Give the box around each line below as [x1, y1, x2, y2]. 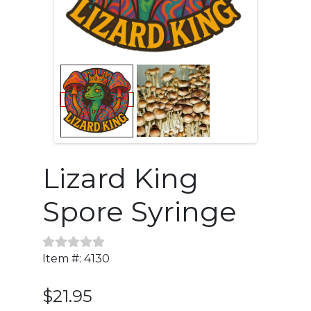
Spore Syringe [42, 194, 237, 228]
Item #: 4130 [42, 251, 110, 265]
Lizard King [42, 160, 199, 195]
